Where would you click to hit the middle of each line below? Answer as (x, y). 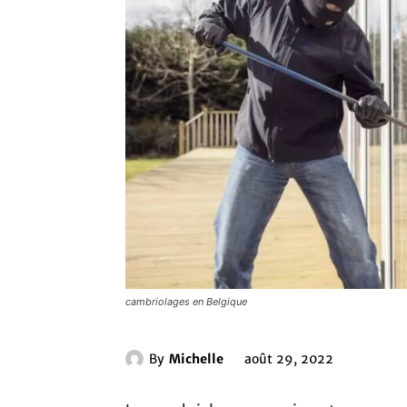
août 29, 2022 (289, 359)
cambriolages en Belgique (186, 302)
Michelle (196, 358)
